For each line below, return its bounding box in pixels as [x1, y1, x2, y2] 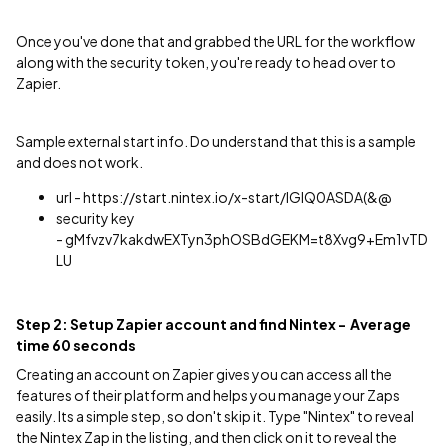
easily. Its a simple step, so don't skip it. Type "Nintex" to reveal [16, 407, 414, 425]
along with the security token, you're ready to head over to [16, 53, 396, 71]
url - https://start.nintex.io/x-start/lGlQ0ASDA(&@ [56, 188, 393, 206]
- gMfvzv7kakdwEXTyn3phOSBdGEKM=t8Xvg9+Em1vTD [56, 230, 428, 248]
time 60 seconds [16, 336, 136, 354]
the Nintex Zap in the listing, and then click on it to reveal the [16, 428, 397, 446]
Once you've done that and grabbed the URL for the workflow [16, 32, 415, 50]
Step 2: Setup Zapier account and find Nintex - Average [16, 315, 411, 333]
